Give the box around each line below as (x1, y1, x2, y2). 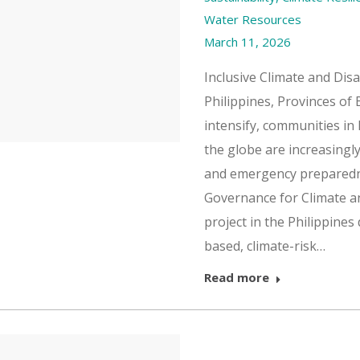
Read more (204, 269, 269, 285)
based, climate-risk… (204, 237, 325, 255)
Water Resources (204, 11, 301, 27)
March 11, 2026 (204, 34, 291, 50)
